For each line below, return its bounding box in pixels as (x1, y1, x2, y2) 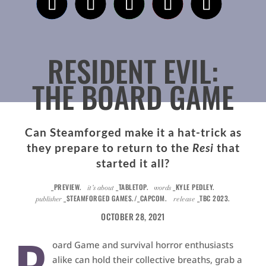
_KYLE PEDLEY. (173, 182, 215, 192)
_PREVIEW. (51, 182, 84, 192)
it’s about (87, 183, 115, 192)
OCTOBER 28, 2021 (101, 210, 165, 223)
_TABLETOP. (116, 182, 149, 192)
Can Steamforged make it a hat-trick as (24, 125, 242, 139)
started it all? (96, 156, 170, 170)
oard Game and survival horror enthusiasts (52, 239, 233, 251)
